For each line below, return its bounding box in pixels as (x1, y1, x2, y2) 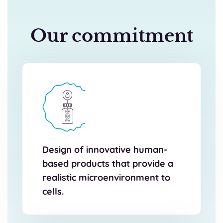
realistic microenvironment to (42, 171, 170, 183)
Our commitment (30, 24, 193, 46)
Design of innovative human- (42, 143, 167, 155)
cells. (42, 185, 64, 197)
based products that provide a (42, 157, 173, 169)
